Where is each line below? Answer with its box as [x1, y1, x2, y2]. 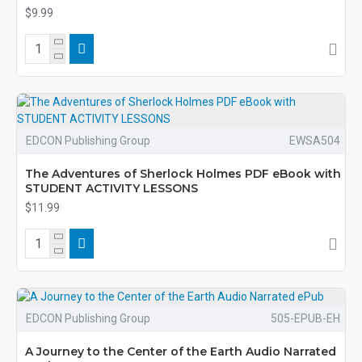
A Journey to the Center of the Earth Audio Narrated [25, 344, 336, 359]
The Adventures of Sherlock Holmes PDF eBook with [25, 166, 341, 181]
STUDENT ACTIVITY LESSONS [25, 181, 198, 196]
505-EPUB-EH [270, 312, 340, 325]
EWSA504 [288, 134, 340, 147]
